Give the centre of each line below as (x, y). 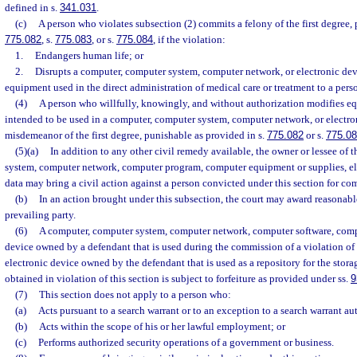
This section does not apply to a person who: (135, 294)
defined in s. (32, 8)
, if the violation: (189, 39)
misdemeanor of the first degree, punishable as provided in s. (136, 135)
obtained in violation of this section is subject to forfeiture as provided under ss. (178, 279)
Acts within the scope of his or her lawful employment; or (162, 326)
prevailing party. (40, 215)
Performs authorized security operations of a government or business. (186, 342)
